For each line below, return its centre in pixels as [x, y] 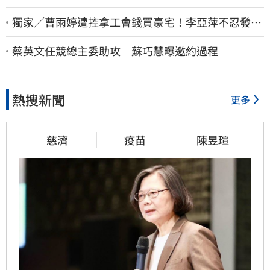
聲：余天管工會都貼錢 [66, 36]
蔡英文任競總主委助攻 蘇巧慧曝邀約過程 [115, 51]
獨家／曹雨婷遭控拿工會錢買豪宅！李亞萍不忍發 [131, 22]
